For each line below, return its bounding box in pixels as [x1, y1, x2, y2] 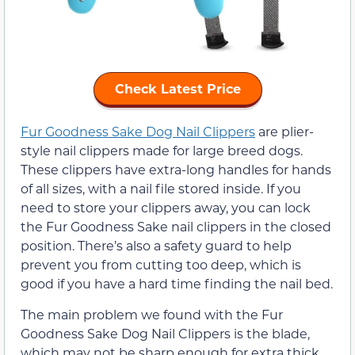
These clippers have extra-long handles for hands [21, 161, 331, 178]
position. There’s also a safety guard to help [21, 237, 292, 254]
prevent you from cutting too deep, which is [21, 256, 301, 273]
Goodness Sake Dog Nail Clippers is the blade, [21, 324, 310, 342]
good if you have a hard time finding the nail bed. [21, 275, 333, 292]
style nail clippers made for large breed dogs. [21, 142, 303, 159]
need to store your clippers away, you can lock [21, 199, 311, 216]
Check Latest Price [114, 80, 241, 97]
